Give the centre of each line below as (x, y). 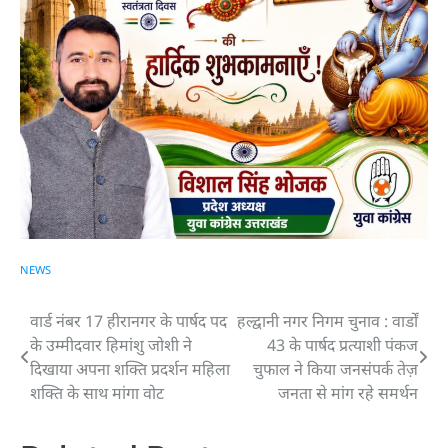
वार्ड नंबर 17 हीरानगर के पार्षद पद (128, 320)
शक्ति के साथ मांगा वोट (97, 392)
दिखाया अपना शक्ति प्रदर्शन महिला (130, 368)
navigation (88, 361)
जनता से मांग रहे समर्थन (348, 392)
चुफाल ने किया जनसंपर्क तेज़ (335, 368)
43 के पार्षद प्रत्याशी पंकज (342, 344)
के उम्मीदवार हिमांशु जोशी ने (111, 344)
